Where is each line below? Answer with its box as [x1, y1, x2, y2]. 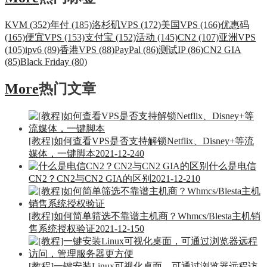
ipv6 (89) [25, 44, 60, 55]
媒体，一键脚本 [29, 148, 95, 159]
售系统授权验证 [29, 223, 95, 234]
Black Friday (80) [20, 56, 87, 67]
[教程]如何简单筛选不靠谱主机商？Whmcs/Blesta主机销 [29, 210, 260, 221]
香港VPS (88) [60, 44, 114, 55]
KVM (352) [5, 19, 50, 30]
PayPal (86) [114, 44, 159, 55]
